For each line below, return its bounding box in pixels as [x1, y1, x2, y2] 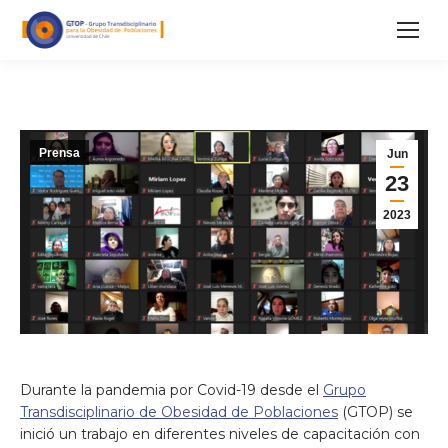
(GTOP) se [338, 403, 413, 421]
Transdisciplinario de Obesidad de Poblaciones [20, 403, 338, 421]
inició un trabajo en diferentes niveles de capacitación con [20, 425, 420, 443]
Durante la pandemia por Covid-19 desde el [20, 381, 323, 399]
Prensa [39, 146, 80, 160]
